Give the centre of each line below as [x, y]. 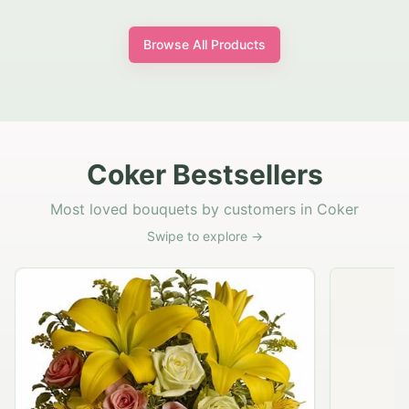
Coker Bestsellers [204, 175]
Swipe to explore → [204, 236]
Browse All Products [204, 45]
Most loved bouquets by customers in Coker [204, 210]
